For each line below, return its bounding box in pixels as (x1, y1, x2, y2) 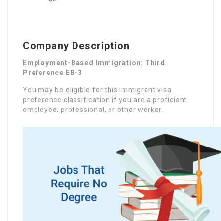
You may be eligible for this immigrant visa (23, 85, 172, 94)
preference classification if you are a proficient (23, 95, 187, 104)
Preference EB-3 (23, 68, 83, 76)
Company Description (23, 39, 130, 52)
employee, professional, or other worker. (23, 105, 164, 113)
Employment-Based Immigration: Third (23, 58, 165, 67)
